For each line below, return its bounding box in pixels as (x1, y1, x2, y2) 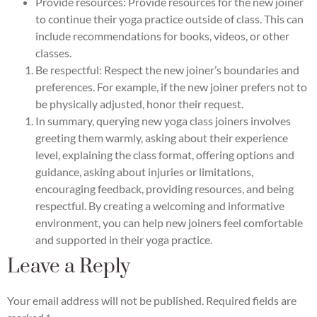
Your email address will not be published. (7, 293, 204, 307)
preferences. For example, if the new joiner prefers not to (35, 79, 307, 93)
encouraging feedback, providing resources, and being (35, 181, 294, 195)
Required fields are (206, 293, 296, 307)
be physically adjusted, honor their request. (35, 96, 243, 110)
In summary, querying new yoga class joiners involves (35, 113, 291, 127)
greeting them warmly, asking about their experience (35, 130, 288, 144)
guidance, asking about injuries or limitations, (35, 164, 253, 178)
